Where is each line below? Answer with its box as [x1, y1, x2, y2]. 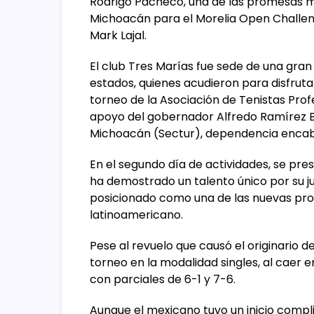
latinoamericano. [90, 207, 186, 223]
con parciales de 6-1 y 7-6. [90, 271, 235, 287]
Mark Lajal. [90, 27, 146, 43]
